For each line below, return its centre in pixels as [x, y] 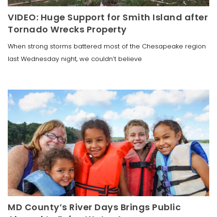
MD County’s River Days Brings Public [94, 207]
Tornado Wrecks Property [67, 29]
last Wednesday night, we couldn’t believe [75, 59]
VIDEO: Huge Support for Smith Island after [108, 17]
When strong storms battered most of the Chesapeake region [107, 46]
